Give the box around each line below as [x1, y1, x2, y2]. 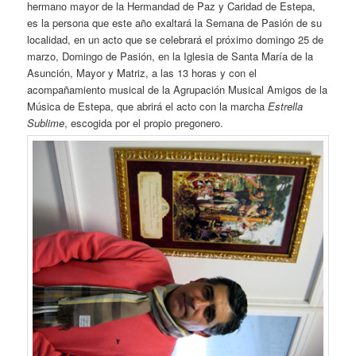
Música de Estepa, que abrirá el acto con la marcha [27, 98, 269, 114]
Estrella [268, 98, 304, 114]
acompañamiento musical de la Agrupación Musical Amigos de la [27, 81, 328, 97]
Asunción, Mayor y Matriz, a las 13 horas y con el [27, 64, 257, 80]
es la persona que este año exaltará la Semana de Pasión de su [27, 14, 323, 30]
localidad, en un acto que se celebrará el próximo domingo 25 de [27, 31, 324, 47]
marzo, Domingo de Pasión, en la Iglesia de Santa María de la [27, 48, 314, 64]
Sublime [27, 114, 65, 130]
